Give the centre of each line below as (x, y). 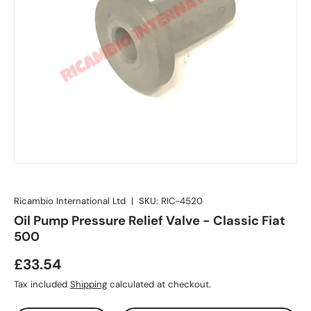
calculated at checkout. (159, 284)
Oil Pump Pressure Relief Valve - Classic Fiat (150, 220)
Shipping (89, 284)
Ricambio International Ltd (70, 201)
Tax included (42, 284)
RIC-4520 (182, 201)
